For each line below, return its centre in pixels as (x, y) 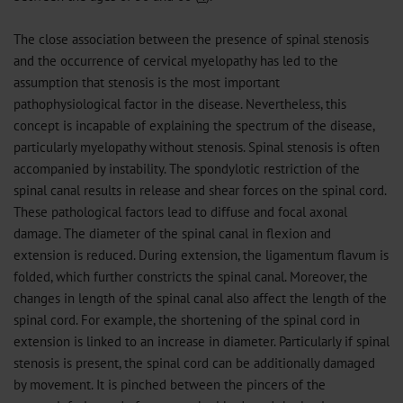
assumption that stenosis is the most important (147, 82)
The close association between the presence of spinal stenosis (191, 39)
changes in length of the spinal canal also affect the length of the (200, 298)
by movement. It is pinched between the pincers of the (170, 384)
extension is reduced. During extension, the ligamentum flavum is (201, 255)
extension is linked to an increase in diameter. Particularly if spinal (201, 341)
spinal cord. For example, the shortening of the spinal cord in (187, 319)
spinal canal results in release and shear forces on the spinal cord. (200, 190)
